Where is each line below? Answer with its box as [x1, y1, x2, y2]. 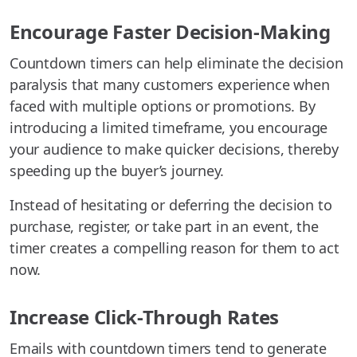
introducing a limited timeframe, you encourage [10, 117, 328, 137]
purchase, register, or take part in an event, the [10, 216, 319, 236]
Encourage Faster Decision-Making [10, 18, 331, 45]
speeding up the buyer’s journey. [10, 160, 225, 180]
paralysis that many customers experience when [10, 74, 330, 94]
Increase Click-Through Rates [10, 303, 279, 330]
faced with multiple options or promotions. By [10, 96, 316, 116]
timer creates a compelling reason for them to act [10, 237, 339, 257]
